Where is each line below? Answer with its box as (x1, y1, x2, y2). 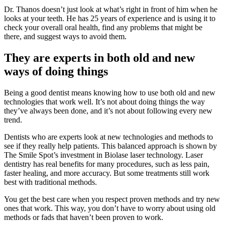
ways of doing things (4, 65, 108, 78)
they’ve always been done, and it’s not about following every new (4, 106, 212, 116)
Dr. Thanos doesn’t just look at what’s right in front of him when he (4, 5, 217, 14)
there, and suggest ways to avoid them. (4, 32, 127, 41)
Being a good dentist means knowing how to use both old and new (4, 88, 215, 97)
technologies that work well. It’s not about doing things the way (4, 97, 205, 106)
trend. (4, 116, 22, 125)
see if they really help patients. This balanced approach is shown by (4, 142, 217, 151)
